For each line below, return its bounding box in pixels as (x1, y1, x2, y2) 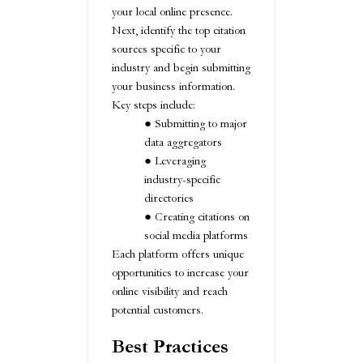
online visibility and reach (112, 284, 228, 299)
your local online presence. (112, 5, 233, 19)
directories (144, 191, 194, 206)
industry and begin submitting (112, 61, 250, 75)
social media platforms (144, 228, 248, 243)
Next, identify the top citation (112, 23, 246, 38)
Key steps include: (112, 98, 195, 113)
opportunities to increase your (112, 266, 249, 280)
